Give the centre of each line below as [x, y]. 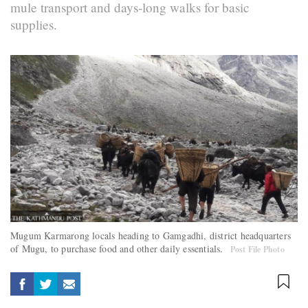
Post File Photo [257, 250]
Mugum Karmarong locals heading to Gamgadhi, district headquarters [151, 236]
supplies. [34, 24]
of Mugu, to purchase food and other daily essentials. [119, 249]
